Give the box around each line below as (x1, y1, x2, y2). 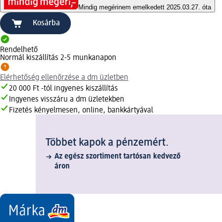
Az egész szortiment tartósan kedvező (55, 153, 180, 161)
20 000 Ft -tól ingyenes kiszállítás (9, 85, 118, 93)
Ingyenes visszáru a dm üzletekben (9, 96, 124, 104)
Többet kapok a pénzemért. (46, 137, 169, 149)
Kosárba (33, 19, 60, 28)
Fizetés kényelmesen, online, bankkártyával (9, 107, 153, 115)
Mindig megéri (78, 3, 118, 11)
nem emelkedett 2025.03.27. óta (118, 3, 211, 11)
